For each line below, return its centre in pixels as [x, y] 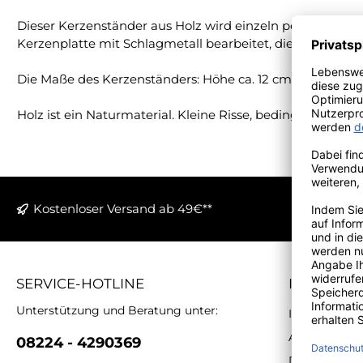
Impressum [321, 313]
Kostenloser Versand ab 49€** [123, 208]
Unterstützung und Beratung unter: [117, 310]
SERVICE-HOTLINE [80, 283]
